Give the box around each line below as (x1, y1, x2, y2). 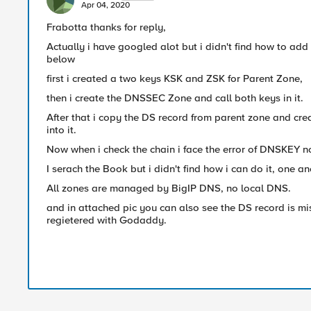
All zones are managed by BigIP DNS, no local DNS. (47, 182, 291, 194)
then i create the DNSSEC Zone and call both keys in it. (47, 92, 303, 104)
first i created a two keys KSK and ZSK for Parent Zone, (47, 72, 303, 85)
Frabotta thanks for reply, (47, 21, 166, 33)
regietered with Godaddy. (47, 214, 167, 226)
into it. (47, 124, 76, 136)
